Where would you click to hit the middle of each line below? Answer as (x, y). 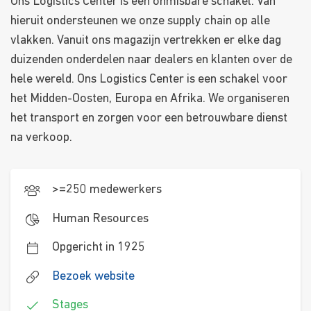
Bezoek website (94, 276)
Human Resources (101, 219)
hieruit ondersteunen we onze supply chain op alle (140, 22)
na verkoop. (41, 138)
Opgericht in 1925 (99, 248)
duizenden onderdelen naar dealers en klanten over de (151, 60)
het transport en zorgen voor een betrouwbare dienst (149, 119)
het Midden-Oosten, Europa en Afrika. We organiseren (150, 99)
